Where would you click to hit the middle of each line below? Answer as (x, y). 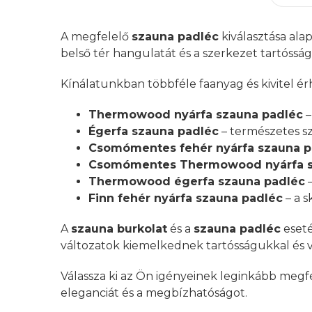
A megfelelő (96, 36)
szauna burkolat (119, 228)
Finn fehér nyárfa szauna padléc (186, 198)
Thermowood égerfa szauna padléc (197, 181)
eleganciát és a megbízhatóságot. (154, 292)
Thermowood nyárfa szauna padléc (196, 114)
